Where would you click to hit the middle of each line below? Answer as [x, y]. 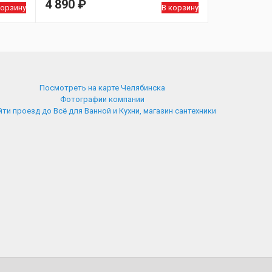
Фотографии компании [102, 100]
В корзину [180, 8]
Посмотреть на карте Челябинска [102, 88]
